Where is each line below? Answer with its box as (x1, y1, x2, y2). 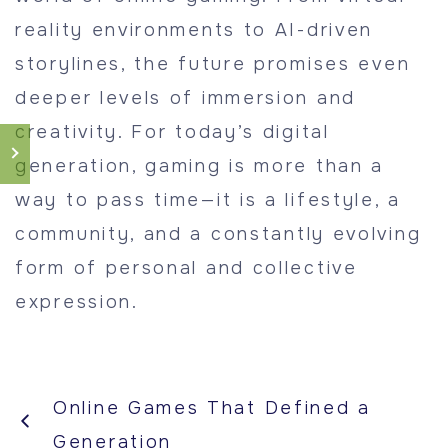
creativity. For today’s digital (15, 121, 330, 143)
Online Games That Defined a (53, 397, 371, 419)
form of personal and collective (15, 257, 358, 279)
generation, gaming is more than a (15, 155, 385, 177)
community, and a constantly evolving (15, 223, 422, 245)
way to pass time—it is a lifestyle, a (15, 189, 401, 211)
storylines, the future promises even (15, 53, 411, 75)
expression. (15, 291, 139, 313)
